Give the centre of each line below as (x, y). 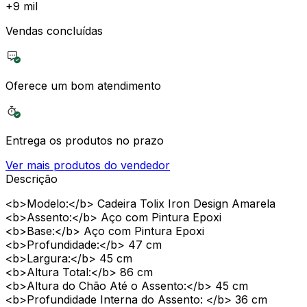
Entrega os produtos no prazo (85, 140)
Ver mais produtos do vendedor (88, 165)
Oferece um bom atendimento (83, 85)
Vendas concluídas (54, 30)
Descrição (32, 179)
